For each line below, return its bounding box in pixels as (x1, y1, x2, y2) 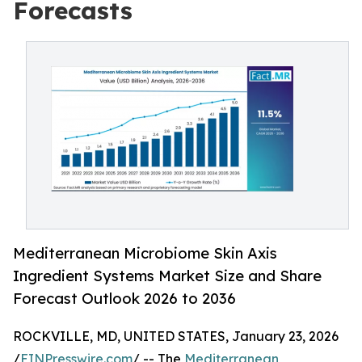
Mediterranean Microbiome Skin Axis (13, 244, 277, 263)
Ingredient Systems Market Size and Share (13, 267, 322, 285)
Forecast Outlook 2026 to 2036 (13, 289, 236, 308)
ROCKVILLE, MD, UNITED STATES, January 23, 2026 (13, 328, 339, 345)
